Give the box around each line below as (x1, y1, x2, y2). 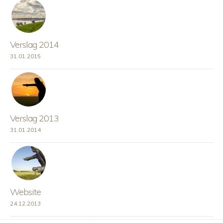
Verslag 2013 (10, 112, 59, 124)
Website (10, 186, 41, 198)
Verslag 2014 (10, 38, 59, 50)
